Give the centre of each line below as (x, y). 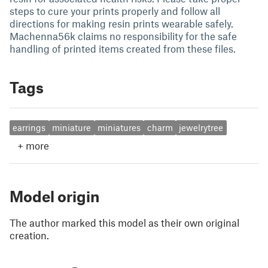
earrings (29, 128)
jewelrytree (201, 128)
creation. (29, 235)
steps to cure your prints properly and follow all (115, 11)
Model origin (54, 196)
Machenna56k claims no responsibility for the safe (123, 36)
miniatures (119, 128)
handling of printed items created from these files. (123, 48)
